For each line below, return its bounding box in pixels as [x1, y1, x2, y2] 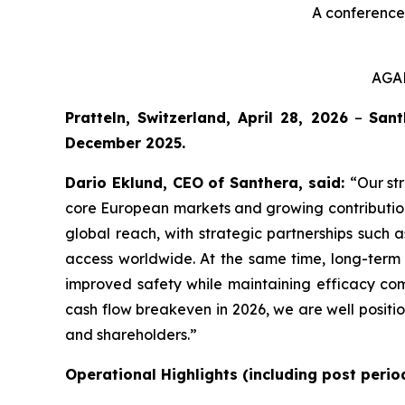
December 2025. [65, 134, 185, 153]
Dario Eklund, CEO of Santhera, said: [65, 174, 350, 193]
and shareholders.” [65, 325, 197, 344]
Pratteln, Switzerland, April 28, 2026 [65, 108, 348, 127]
